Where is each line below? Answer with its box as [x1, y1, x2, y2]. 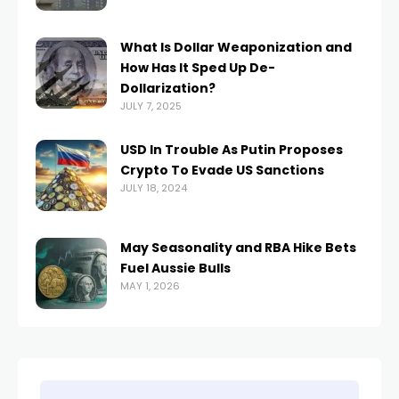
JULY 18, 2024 [120, 181, 187, 195]
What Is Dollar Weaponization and [120, 38, 352, 56]
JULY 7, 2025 [120, 99, 182, 113]
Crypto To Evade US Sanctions [120, 161, 324, 179]
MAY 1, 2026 [120, 279, 180, 293]
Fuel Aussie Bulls [120, 259, 231, 277]
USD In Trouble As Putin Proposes [120, 141, 343, 159]
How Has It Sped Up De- [120, 59, 275, 77]
